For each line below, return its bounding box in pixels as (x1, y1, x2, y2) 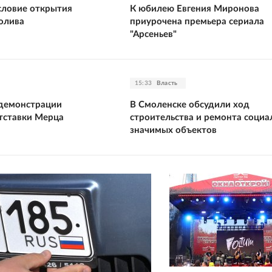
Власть (157, 80, 178, 86)
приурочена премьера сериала (130, 16, 264, 26)
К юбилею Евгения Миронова (130, 4, 259, 13)
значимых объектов (130, 125, 217, 135)
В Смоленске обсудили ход (130, 100, 250, 109)
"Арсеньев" (130, 29, 177, 39)
